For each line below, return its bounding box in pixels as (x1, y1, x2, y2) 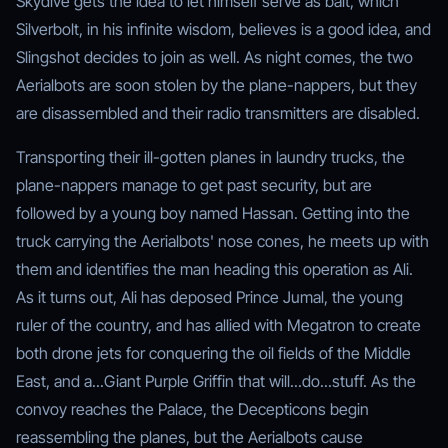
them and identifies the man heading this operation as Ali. (16, 258, 413, 279)
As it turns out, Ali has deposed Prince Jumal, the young (16, 286, 403, 307)
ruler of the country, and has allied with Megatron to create (16, 314, 421, 335)
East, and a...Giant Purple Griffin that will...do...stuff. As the (16, 370, 416, 391)
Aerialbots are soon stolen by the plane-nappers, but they (16, 74, 417, 95)
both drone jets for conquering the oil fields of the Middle (16, 342, 411, 363)
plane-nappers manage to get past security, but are (16, 174, 372, 195)
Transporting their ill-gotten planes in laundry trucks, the (16, 146, 405, 167)
